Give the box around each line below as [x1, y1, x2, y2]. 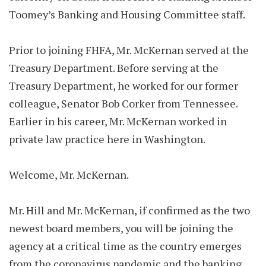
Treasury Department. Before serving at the [9, 61, 218, 75]
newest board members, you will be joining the [9, 221, 233, 235]
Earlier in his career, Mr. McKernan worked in [9, 114, 227, 128]
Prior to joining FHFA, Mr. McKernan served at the [9, 43, 249, 57]
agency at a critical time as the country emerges [9, 239, 242, 253]
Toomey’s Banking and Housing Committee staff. [9, 7, 245, 21]
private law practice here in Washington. [9, 132, 205, 146]
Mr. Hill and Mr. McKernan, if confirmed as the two [9, 203, 250, 217]
